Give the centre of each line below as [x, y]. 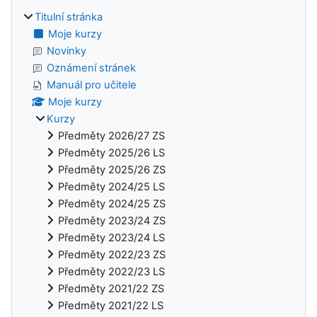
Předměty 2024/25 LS [111, 186]
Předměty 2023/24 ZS [112, 220]
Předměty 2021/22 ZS [111, 288]
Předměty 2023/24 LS [111, 237]
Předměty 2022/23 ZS [112, 254]
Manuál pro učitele [92, 85]
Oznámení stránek [91, 68]
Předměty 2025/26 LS [111, 152]
